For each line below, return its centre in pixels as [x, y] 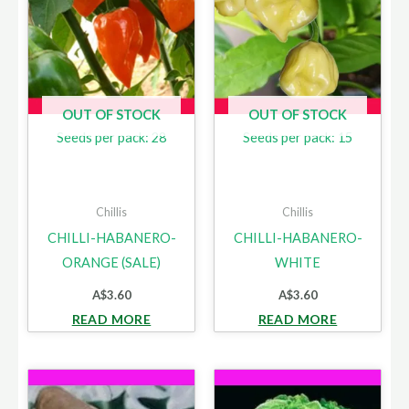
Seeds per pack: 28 [111, 137]
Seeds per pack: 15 [298, 137]
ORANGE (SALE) [111, 262]
